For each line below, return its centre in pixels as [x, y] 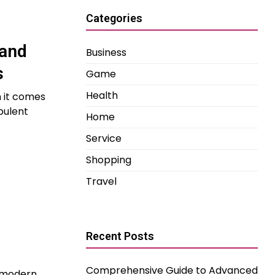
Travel [101, 181]
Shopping [109, 160]
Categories [114, 18]
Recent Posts [120, 236]
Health [102, 95]
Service [104, 138]
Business [106, 52]
